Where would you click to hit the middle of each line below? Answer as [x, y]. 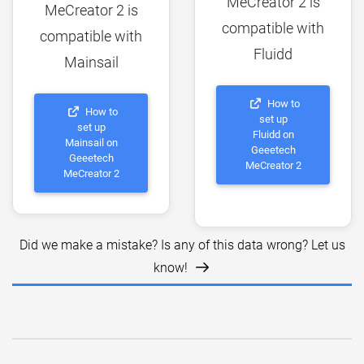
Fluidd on [273, 135]
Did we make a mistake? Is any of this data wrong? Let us [182, 245]
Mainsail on [91, 143]
